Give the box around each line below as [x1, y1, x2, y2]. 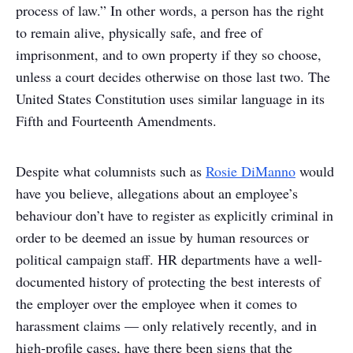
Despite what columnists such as [16, 162, 206, 180]
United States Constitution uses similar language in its [16, 89, 325, 108]
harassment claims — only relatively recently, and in [16, 316, 317, 335]
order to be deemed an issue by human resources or [16, 228, 309, 247]
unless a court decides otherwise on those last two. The [16, 67, 330, 86]
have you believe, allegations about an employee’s [16, 184, 298, 203]
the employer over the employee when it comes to [16, 294, 297, 313]
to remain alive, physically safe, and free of [16, 23, 262, 42]
